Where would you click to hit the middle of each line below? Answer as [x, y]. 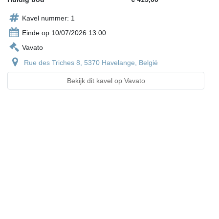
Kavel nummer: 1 [48, 18]
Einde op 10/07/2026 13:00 [64, 33]
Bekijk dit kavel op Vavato [106, 81]
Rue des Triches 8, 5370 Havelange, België [91, 63]
